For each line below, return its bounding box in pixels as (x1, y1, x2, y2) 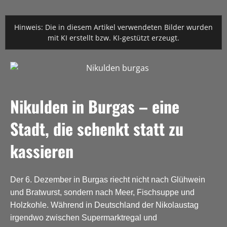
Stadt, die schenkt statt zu (10, 117, 183, 141)
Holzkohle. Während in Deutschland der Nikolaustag (10, 200, 199, 209)
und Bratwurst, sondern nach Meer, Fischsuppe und (10, 187, 195, 197)
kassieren (10, 139, 73, 163)
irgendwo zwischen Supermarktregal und (10, 213, 157, 222)
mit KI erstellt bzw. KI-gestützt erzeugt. (48, 33, 179, 43)
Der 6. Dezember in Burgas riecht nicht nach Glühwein (10, 175, 205, 184)
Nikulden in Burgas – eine (10, 94, 179, 119)
